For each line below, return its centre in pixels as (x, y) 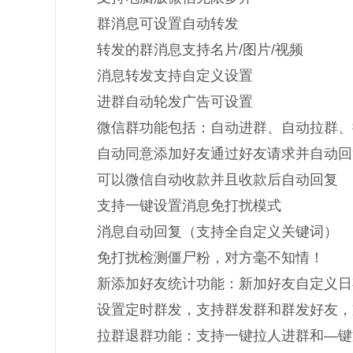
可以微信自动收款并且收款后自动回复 (217, 180)
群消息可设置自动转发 (167, 24)
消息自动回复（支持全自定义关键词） (217, 232)
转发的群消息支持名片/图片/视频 (200, 50)
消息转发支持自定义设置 (175, 76)
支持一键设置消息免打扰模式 (189, 206)
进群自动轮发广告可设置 (175, 102)
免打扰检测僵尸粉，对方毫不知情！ (210, 258)
